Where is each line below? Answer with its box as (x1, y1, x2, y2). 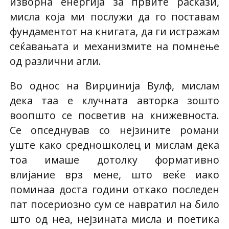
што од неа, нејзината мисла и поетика (9, 212, 220, 226)
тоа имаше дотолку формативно (9, 153, 220, 167)
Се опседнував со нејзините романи (9, 123, 220, 138)
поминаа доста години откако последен (9, 182, 220, 197)
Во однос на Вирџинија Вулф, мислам (9, 79, 220, 93)
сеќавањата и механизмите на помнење (9, 39, 220, 53)
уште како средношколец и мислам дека (9, 138, 220, 152)
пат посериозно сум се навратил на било (9, 197, 220, 212)
